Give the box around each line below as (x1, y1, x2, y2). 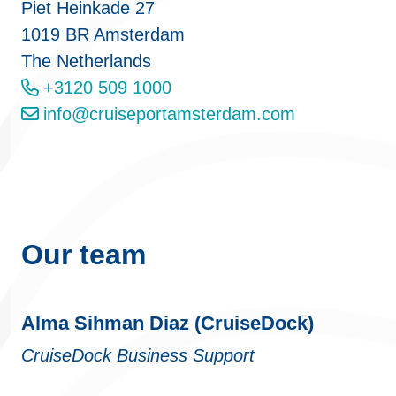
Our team (21, 239, 146, 270)
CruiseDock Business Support (21, 346, 255, 365)
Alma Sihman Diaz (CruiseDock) (21, 312, 314, 334)
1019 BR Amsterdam (21, 25, 185, 44)
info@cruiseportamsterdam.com (43, 104, 295, 124)
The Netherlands (21, 51, 151, 71)
